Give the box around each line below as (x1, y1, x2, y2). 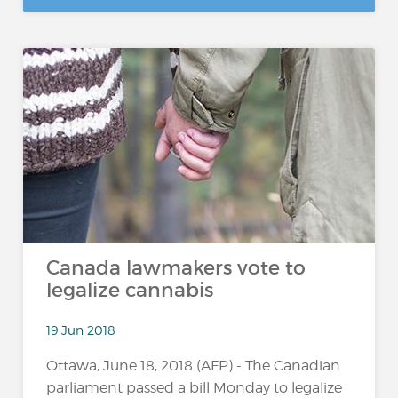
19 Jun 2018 (46, 322, 116, 338)
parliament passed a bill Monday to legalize (46, 378, 343, 396)
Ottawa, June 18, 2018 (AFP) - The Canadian (46, 356, 341, 374)
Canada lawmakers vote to (46, 256, 306, 280)
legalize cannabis (46, 278, 214, 302)
